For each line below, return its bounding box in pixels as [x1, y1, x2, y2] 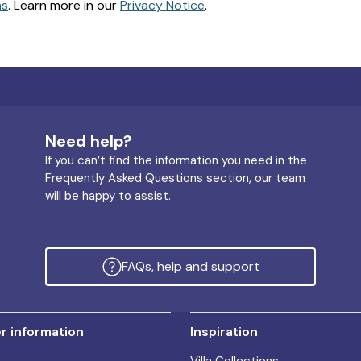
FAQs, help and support [121, 258, 259, 275]
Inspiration [190, 323, 258, 340]
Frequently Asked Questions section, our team [45, 170, 305, 186]
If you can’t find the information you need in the [45, 152, 307, 168]
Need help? [45, 131, 132, 151]
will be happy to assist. [45, 188, 171, 204]
